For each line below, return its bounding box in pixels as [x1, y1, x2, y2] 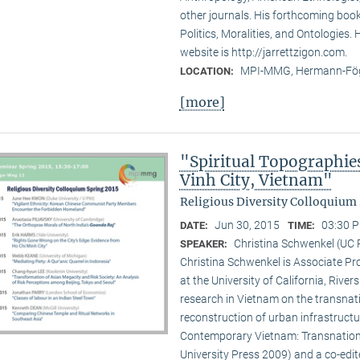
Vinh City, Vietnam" [179, 170, 333, 190]
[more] [179, 94, 225, 111]
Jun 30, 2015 [214, 219, 280, 232]
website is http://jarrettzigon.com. [179, 46, 347, 59]
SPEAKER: [179, 238, 230, 251]
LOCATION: [179, 65, 236, 78]
